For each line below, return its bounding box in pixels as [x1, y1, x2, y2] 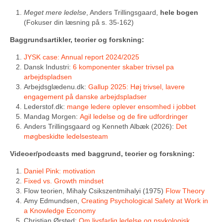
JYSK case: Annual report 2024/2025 [24, 53, 139, 61]
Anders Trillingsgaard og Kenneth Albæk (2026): [24, 122, 176, 130]
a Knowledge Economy [24, 207, 96, 215]
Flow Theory [166, 187, 205, 195]
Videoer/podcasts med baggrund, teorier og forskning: [10, 150, 195, 158]
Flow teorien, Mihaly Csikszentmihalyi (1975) [24, 187, 166, 195]
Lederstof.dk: [24, 103, 67, 111]
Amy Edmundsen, [24, 197, 81, 205]
